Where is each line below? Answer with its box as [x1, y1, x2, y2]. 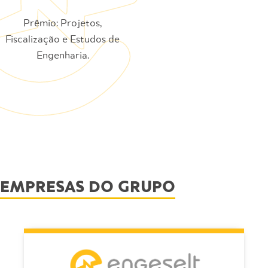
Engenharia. [36, 50, 89, 61]
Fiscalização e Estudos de [5, 34, 120, 45]
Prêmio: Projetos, [23, 18, 102, 29]
